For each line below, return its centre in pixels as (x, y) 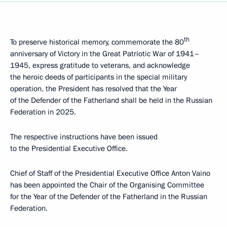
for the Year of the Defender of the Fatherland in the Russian (109, 197)
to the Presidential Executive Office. (69, 148)
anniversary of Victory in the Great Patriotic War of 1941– (105, 54)
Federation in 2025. (43, 112)
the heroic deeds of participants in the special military (99, 77)
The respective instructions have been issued (84, 137)
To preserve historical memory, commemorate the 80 (97, 42)
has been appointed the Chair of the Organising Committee (107, 185)
